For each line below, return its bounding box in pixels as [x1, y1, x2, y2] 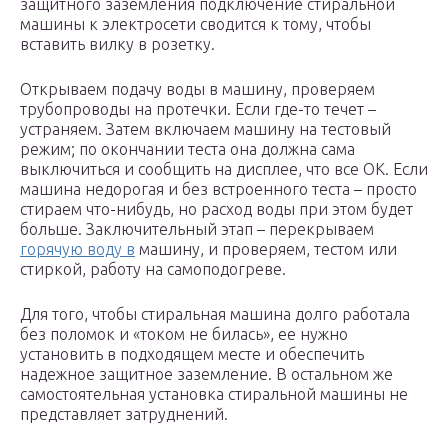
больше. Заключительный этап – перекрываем [20, 220, 374, 239]
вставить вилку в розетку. [20, 35, 215, 54]
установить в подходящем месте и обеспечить [20, 345, 364, 364]
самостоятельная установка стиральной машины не [20, 385, 408, 404]
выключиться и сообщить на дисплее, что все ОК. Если [20, 160, 428, 179]
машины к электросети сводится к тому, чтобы [20, 15, 371, 34]
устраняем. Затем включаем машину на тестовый [20, 120, 391, 139]
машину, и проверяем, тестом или [135, 240, 397, 259]
